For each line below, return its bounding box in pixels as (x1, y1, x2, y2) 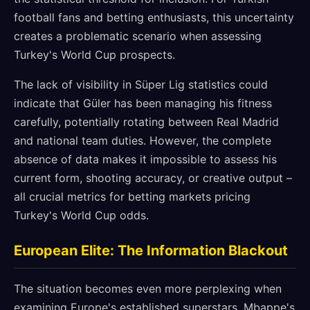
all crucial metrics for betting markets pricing (14, 190, 250, 203)
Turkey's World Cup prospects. (14, 48, 175, 62)
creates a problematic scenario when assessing (14, 29, 262, 43)
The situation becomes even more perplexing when (14, 282, 282, 295)
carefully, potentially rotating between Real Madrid (14, 115, 279, 129)
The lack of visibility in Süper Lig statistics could (14, 77, 268, 91)
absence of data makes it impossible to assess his (14, 152, 277, 166)
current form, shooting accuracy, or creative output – (14, 171, 292, 185)
